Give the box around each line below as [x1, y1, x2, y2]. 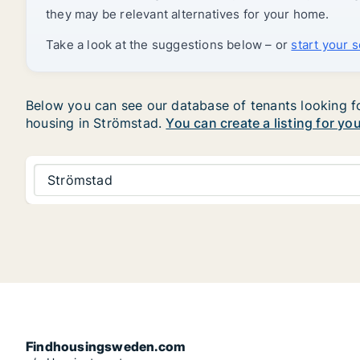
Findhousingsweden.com [26, 338, 186, 354]
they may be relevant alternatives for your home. [46, 6, 329, 22]
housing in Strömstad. [26, 115, 166, 131]
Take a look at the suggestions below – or [46, 37, 292, 52]
